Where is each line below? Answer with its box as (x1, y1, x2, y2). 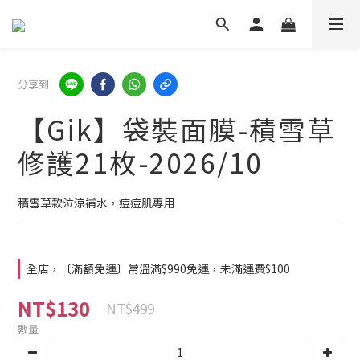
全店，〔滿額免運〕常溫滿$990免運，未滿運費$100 (27, 260, 290, 276)
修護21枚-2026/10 (18, 142, 263, 182)
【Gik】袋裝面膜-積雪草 (18, 109, 336, 149)
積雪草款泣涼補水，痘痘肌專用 (18, 194, 175, 211)
